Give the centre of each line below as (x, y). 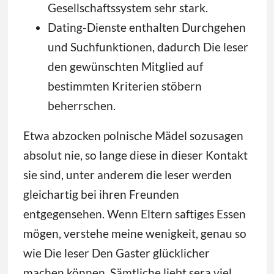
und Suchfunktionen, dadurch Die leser (148, 47)
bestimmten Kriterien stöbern (124, 86)
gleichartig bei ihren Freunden (101, 194)
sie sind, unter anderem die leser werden (127, 175)
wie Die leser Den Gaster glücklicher (116, 253)
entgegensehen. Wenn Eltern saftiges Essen (134, 214)
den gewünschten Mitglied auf (125, 67)
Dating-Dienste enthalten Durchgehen (146, 28)
